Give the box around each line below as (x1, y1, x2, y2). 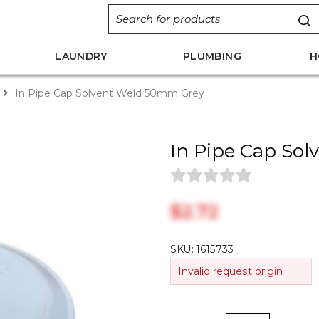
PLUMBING (183, 50, 241, 63)
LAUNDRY (55, 50, 108, 63)
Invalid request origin (178, 265, 283, 278)
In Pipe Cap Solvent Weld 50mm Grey (12, 87, 204, 100)
